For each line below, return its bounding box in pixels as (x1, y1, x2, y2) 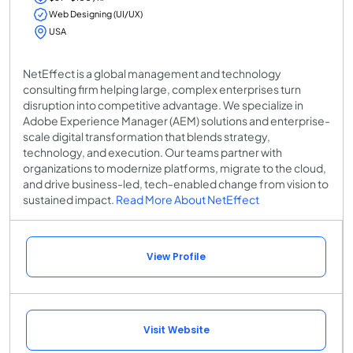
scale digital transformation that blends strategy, (23, 128, 270, 143)
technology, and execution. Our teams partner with (23, 144, 282, 159)
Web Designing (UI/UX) (49, 9, 143, 20)
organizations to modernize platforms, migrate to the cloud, (23, 160, 326, 175)
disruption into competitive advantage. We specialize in (23, 97, 303, 112)
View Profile (147, 249, 206, 263)
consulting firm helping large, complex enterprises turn (23, 81, 301, 96)
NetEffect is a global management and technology (23, 65, 281, 80)
